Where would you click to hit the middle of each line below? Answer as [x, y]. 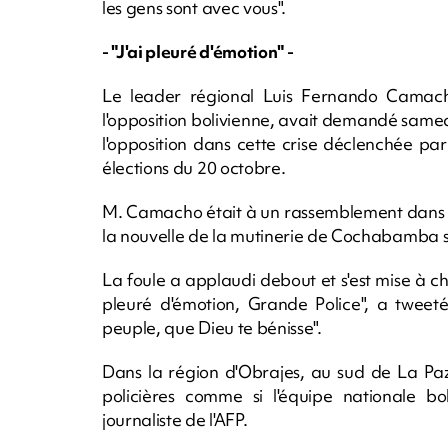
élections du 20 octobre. [194, 167]
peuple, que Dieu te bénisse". [212, 327]
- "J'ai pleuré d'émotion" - [198, 51]
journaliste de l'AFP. [175, 419]
